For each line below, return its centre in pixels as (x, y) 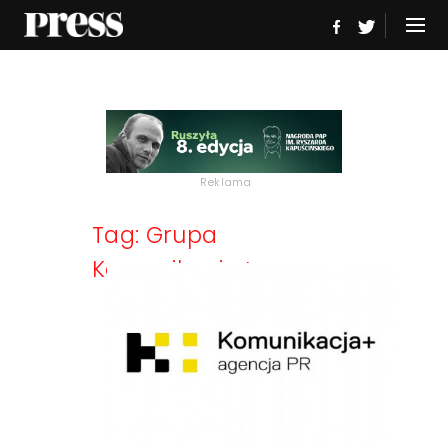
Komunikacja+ (173, 268)
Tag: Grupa (155, 234)
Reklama (226, 181)
